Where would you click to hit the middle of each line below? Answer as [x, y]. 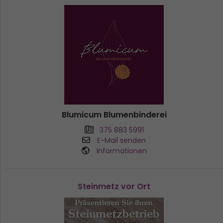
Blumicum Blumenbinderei [114, 114]
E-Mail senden [121, 140]
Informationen [121, 151]
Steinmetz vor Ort [114, 186]
